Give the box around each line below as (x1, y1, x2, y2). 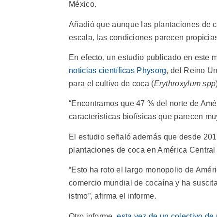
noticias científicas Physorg (69, 66, 167, 75)
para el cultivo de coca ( (69, 79, 154, 88)
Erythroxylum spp (154, 79, 216, 88)
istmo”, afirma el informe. (69, 192, 156, 201)
